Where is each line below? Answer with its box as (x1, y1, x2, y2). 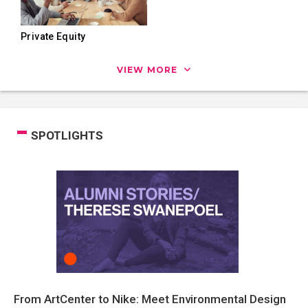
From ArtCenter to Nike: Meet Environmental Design (14, 292, 286, 307)
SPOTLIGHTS (31, 129, 103, 143)
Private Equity (21, 31, 86, 43)
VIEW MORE (116, 65, 181, 76)
